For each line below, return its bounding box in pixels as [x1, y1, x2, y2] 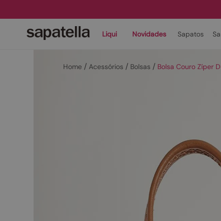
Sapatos [178, 30, 204, 38]
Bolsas [130, 62, 150, 71]
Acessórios [89, 62, 123, 71]
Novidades [132, 30, 166, 38]
